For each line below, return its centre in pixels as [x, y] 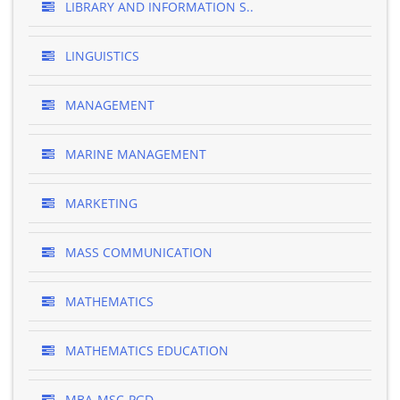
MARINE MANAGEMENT [134, 154]
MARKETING [100, 203]
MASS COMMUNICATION [137, 252]
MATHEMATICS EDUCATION [145, 350]
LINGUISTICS [100, 56]
